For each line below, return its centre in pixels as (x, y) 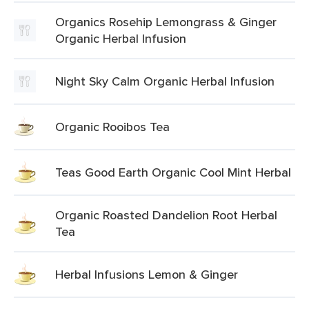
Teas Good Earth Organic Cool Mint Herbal (173, 172)
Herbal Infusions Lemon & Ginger (147, 274)
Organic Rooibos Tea (112, 127)
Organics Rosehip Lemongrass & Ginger (166, 22)
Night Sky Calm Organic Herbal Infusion (165, 81)
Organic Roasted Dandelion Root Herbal (166, 215)
